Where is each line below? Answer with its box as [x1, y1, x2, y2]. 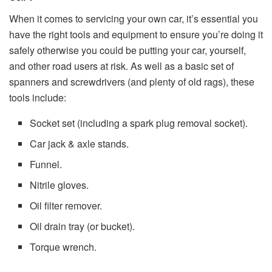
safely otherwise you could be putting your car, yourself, [9, 43, 246, 58]
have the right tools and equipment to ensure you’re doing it [9, 27, 263, 42]
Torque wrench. [30, 240, 97, 254]
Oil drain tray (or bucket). [30, 219, 135, 234]
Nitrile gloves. [30, 178, 89, 192]
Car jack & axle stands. [30, 137, 129, 151]
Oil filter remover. [30, 199, 103, 213]
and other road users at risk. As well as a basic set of [9, 59, 234, 73]
